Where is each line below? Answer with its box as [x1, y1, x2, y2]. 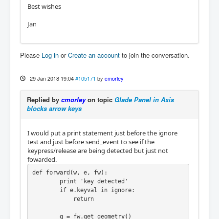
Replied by [27, 94, 61, 104]
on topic [86, 94, 114, 104]
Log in [42, 50, 59, 60]
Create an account [68, 50, 120, 60]
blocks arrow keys [27, 103, 82, 113]
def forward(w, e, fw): [32, 169, 108, 176]
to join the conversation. [120, 50, 190, 60]
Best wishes [27, 1, 61, 11]
